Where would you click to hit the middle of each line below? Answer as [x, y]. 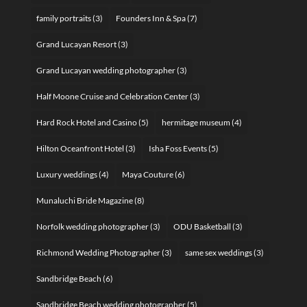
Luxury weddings [66, 174]
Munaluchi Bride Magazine [84, 200]
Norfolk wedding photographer [92, 226]
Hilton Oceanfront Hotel [80, 148]
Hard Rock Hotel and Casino [86, 122]
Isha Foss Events [177, 148]
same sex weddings [218, 252]
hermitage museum [196, 122]
